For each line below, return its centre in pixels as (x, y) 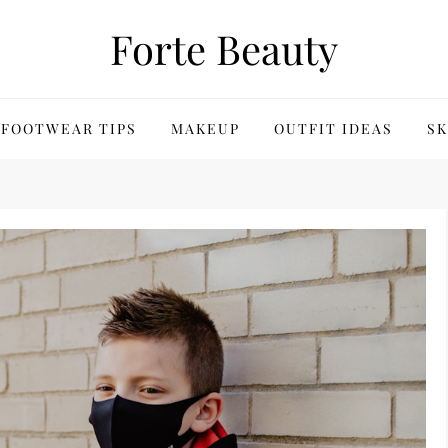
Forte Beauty (224, 48)
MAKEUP (205, 128)
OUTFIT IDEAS (333, 128)
